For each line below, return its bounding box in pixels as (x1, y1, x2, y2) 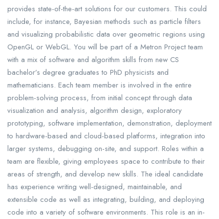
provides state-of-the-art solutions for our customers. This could (7, 3, 207, 15)
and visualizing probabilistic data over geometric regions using (7, 29, 205, 40)
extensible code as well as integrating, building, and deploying (7, 194, 204, 205)
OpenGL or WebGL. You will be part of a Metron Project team (7, 42, 203, 53)
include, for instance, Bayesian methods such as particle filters (7, 16, 201, 27)
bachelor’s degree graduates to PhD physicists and (7, 67, 169, 78)
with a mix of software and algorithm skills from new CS (7, 54, 179, 66)
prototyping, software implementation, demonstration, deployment (7, 118, 212, 129)
